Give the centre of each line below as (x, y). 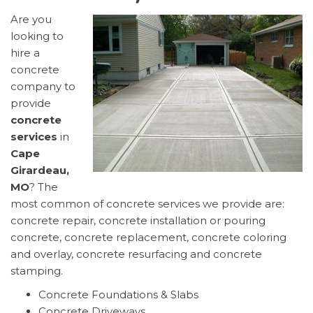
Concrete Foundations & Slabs (118, 294)
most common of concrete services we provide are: (147, 203)
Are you (31, 19)
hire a (25, 52)
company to (43, 86)
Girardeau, (40, 170)
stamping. (37, 270)
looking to (37, 36)
